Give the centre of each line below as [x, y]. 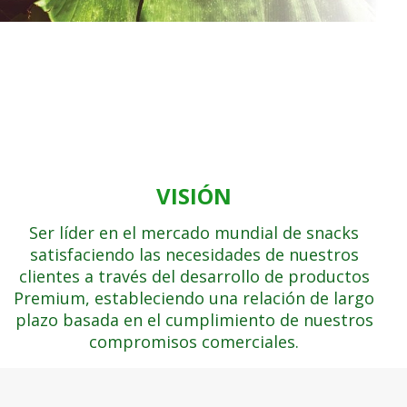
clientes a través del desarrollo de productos [194, 277]
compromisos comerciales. [194, 342]
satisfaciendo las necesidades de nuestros [194, 255]
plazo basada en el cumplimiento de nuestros [194, 320]
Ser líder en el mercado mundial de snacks [194, 233]
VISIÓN [194, 196]
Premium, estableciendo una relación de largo [194, 298]
